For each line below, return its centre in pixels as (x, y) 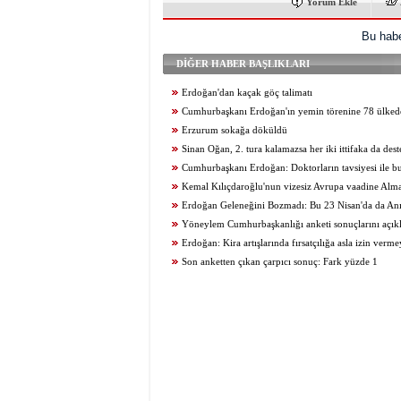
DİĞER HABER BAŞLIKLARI (243, 64)
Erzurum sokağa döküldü (235, 130)
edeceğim (183, 187)
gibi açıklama (191, 205)
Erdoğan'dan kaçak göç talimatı (247, 93)
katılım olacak (192, 130)
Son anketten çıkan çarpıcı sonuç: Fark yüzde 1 (280, 262)
